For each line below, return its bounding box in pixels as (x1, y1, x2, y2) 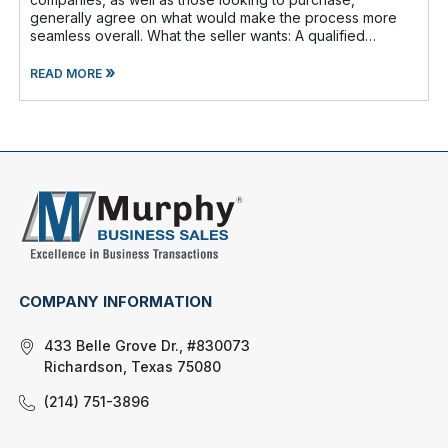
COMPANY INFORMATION (19, 292, 213, 312)
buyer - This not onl (30, 44, 161, 62)
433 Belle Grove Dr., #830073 (44, 337, 251, 355)
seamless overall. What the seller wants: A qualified (30, 26, 148, 44)
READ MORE (30, 65, 106, 81)
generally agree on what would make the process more (30, 8, 398, 26)
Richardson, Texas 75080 (44, 358, 222, 376)
